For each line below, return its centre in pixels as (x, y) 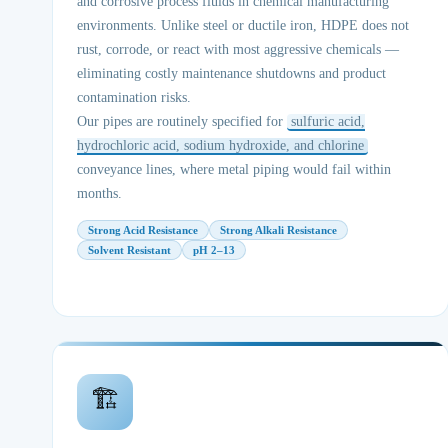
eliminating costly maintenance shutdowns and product (231, 73)
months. (99, 193)
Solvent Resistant (129, 250)
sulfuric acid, (328, 121)
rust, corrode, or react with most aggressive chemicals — (238, 49)
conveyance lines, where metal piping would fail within (234, 169)
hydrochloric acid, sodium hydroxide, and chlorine (220, 145)
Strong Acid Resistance (143, 230)
